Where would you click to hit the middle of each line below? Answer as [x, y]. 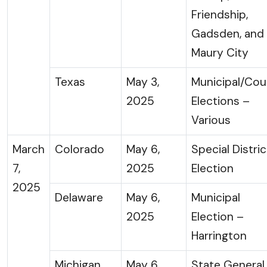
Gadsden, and [228, 34]
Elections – [221, 101]
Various [211, 120]
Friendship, [220, 15]
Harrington [219, 236]
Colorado [80, 149]
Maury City [220, 53]
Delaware [79, 198]
